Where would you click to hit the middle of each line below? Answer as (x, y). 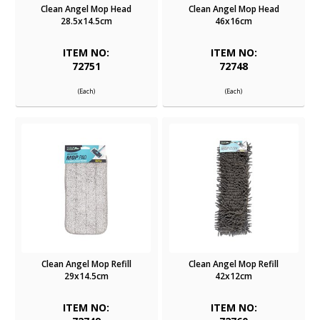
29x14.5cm (86, 276)
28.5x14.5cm (86, 21)
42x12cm (234, 276)
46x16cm (234, 21)
